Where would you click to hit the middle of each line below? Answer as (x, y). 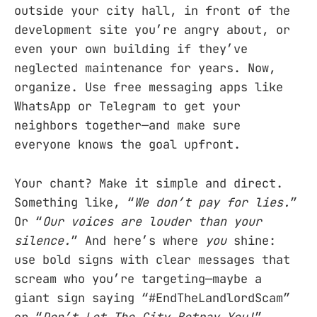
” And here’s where (138, 240)
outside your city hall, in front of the (152, 11)
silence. (42, 240)
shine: (251, 240)
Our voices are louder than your (152, 221)
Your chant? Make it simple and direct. (149, 183)
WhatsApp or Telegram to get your (127, 106)
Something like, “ (74, 202)
